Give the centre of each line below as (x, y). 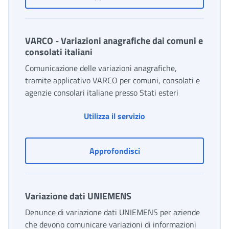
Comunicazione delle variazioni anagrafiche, (101, 68)
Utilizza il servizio (114, 116)
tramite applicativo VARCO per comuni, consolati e (112, 81)
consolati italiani (59, 52)
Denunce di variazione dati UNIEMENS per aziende (112, 212)
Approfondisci (114, 151)
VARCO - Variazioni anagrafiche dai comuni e (114, 41)
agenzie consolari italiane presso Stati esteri (102, 93)
